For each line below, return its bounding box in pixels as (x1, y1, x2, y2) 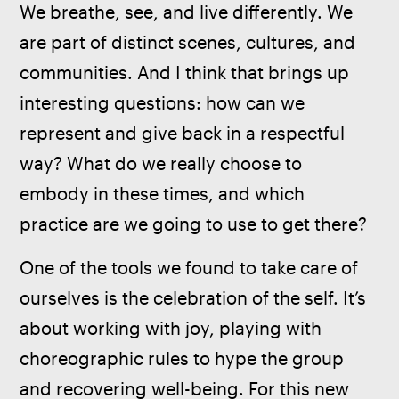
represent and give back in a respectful (20, 122, 350, 143)
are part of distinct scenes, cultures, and (20, 31, 361, 53)
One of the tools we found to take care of (20, 257, 363, 279)
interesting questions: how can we (20, 92, 310, 113)
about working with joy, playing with (20, 318, 327, 339)
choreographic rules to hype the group (20, 348, 349, 370)
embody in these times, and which (20, 183, 310, 204)
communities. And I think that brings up (20, 61, 354, 83)
